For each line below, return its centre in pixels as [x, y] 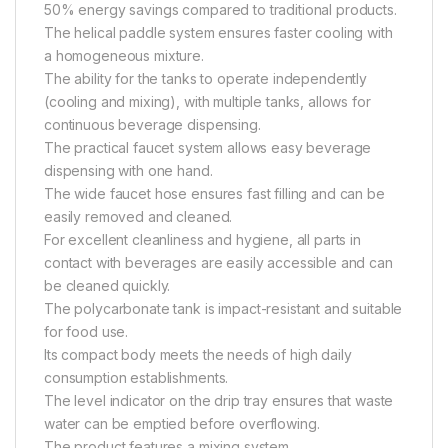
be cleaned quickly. [107, 285]
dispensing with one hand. [128, 170]
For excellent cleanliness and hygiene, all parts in [202, 239]
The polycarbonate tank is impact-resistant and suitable [223, 308]
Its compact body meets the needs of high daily [198, 354]
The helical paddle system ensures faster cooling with [218, 32]
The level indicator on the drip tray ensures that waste [219, 400]
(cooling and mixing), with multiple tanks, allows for [207, 101]
